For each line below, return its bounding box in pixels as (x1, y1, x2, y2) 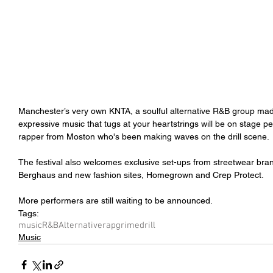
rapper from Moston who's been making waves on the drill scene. (18, 132, 269, 141)
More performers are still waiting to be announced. (18, 196, 213, 205)
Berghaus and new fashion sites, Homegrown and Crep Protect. (18, 170, 264, 180)
